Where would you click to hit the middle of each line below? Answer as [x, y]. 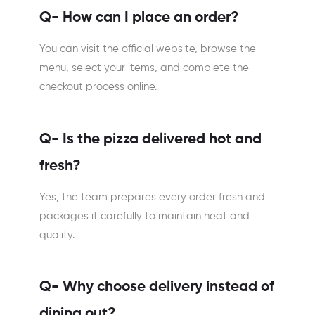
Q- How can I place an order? [139, 18]
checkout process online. [98, 87]
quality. [57, 235]
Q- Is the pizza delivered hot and [150, 139]
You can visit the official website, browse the [148, 49]
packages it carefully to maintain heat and [144, 216]
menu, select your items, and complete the [144, 68]
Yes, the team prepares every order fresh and [152, 197]
